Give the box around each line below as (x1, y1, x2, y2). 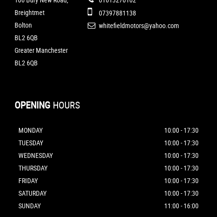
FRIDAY (18, 176, 38, 186)
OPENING (15, 98, 50, 112)
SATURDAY (18, 188, 46, 198)
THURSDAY (18, 163, 47, 173)
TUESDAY (18, 138, 43, 148)
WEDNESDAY (18, 151, 53, 160)
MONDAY (18, 125, 43, 135)
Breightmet (15, 8, 45, 17)
